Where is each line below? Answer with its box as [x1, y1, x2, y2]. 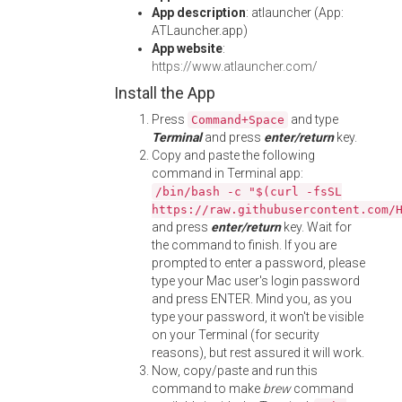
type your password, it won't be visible [152, 310, 363, 324]
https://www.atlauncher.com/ [152, 59, 318, 74]
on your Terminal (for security [152, 328, 319, 342]
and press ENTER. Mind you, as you [152, 292, 352, 306]
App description [152, 5, 246, 20]
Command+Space [191, 113, 284, 127]
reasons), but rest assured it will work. [152, 345, 364, 360]
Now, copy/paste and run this [152, 363, 318, 378]
